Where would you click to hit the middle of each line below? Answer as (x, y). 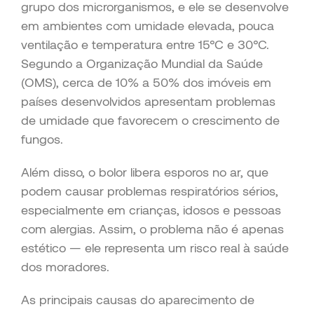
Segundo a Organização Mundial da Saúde (142, 63)
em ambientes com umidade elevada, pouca (148, 25)
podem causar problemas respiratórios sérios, (150, 190)
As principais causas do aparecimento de (138, 299)
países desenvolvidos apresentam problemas (148, 101)
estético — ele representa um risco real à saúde (155, 247)
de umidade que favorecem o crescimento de (150, 120)
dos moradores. (65, 266)
